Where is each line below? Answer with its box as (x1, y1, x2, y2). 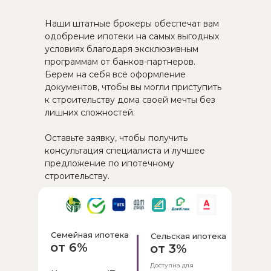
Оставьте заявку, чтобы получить (45, 132, 188, 144)
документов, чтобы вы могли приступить (45, 82, 221, 93)
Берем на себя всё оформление (45, 69, 186, 80)
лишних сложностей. (45, 107, 135, 119)
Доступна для (150, 261, 194, 270)
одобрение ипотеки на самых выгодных (45, 31, 219, 42)
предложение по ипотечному (45, 158, 174, 169)
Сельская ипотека (150, 231, 226, 241)
